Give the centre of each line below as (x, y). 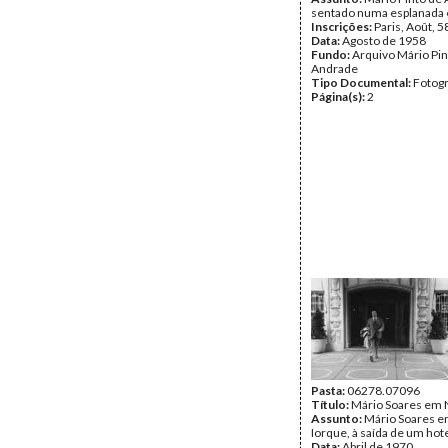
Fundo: (331, 54)
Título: (331, 404)
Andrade (334, 68)
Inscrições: (342, 26)
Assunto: (337, 418)
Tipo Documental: (362, 82)
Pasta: (329, 390)
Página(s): (339, 96)
